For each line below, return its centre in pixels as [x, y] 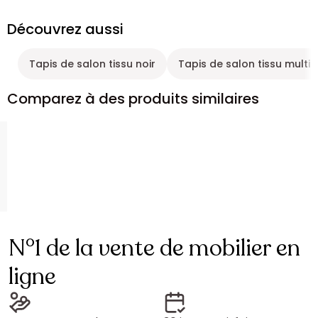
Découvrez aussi [65, 29]
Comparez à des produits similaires [133, 99]
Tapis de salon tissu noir [92, 64]
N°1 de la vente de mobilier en [154, 248]
